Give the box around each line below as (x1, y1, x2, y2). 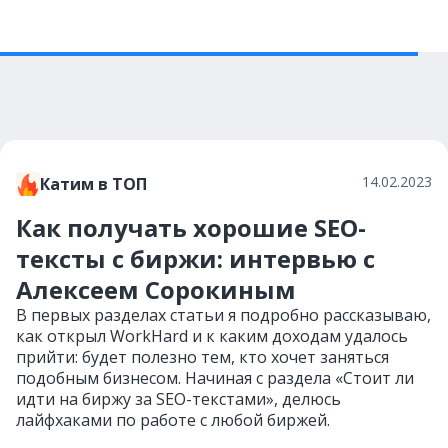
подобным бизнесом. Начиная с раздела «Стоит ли (16, 367, 414, 389)
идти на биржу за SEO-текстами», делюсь (16, 388, 341, 410)
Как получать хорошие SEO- (16, 211, 366, 244)
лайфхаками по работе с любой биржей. (16, 409, 330, 431)
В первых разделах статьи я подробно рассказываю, (16, 304, 431, 326)
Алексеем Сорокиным (16, 273, 296, 306)
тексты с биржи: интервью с (16, 242, 375, 275)
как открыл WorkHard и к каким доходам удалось (16, 325, 408, 347)
